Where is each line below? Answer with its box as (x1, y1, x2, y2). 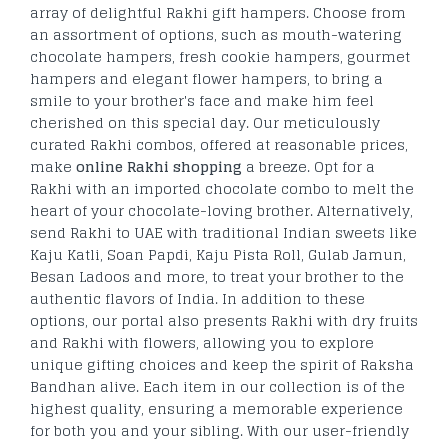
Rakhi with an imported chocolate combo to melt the (30, 175, 414, 201)
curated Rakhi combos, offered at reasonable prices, (30, 131, 408, 157)
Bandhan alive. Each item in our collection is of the (30, 373, 405, 399)
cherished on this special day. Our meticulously (30, 109, 380, 135)
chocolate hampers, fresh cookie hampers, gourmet (30, 43, 410, 69)
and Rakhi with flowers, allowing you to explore (30, 329, 374, 355)
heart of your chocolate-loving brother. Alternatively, (30, 197, 413, 223)
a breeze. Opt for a (242, 153, 375, 179)
